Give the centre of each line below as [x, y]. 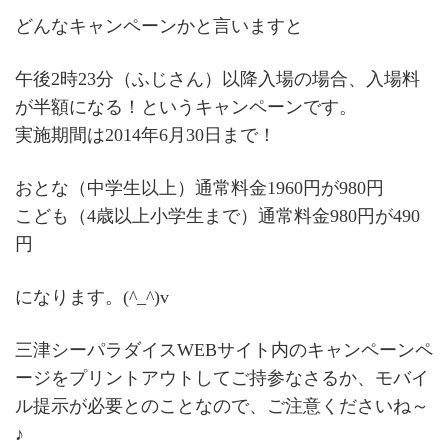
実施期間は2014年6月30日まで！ [145, 135]
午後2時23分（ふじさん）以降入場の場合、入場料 [217, 79]
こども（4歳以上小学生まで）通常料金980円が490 [217, 216]
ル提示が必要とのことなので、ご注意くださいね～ [222, 406]
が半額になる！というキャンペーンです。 [186, 107]
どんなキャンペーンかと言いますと [159, 26]
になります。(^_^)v [92, 297]
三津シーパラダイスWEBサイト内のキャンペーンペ [224, 350]
